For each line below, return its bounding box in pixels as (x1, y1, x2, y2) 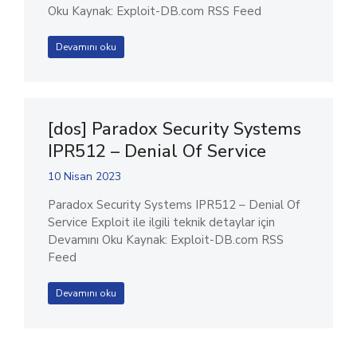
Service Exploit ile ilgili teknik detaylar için (48, 214, 275, 230)
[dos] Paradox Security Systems (48, 117, 301, 141)
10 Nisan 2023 (48, 169, 121, 184)
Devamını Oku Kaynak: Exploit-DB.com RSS (48, 232, 284, 248)
